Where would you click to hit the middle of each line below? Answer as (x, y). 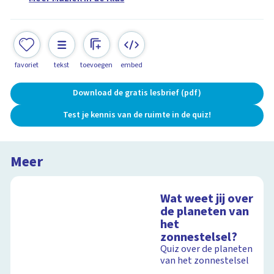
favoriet (27, 65)
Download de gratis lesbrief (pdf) (137, 93)
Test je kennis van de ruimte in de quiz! (137, 115)
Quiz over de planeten (207, 249)
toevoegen (97, 65)
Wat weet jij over (207, 199)
